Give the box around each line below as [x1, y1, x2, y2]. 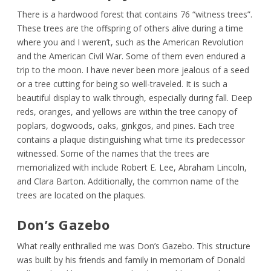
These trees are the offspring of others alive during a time [17, 22, 244, 34]
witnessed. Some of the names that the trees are [17, 148, 210, 160]
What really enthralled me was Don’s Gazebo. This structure [17, 240, 251, 252]
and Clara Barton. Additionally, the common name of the [17, 175, 240, 188]
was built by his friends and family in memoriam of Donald [17, 253, 246, 266]
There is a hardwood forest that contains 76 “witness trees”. [17, 8, 253, 21]
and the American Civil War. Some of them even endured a [17, 50, 246, 62]
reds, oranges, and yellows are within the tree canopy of [17, 106, 238, 118]
